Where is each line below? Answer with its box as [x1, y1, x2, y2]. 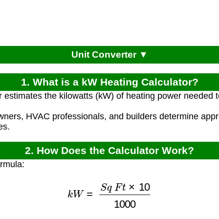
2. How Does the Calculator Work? [25, 145, 194, 156]
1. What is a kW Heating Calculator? [21, 76, 198, 88]
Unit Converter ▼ [71, 49, 148, 60]
